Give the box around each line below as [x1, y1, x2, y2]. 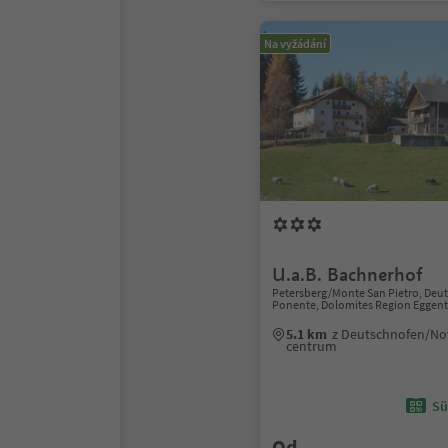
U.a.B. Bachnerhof [272, 263, 423, 286]
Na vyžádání [264, 36, 326, 51]
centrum [286, 337, 337, 355]
